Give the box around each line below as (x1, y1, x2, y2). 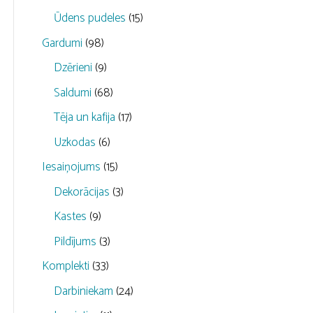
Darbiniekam (54, 281, 114, 301)
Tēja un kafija (54, 108, 116, 128)
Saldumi (54, 82, 92, 103)
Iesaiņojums (42, 157, 101, 177)
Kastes (54, 207, 87, 227)
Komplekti (42, 256, 90, 277)
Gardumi (42, 33, 83, 53)
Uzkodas (54, 132, 96, 152)
